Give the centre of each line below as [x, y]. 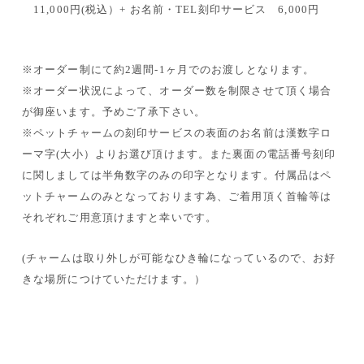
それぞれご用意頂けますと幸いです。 [120, 217]
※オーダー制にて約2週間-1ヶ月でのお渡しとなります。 [169, 69]
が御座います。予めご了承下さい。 [114, 112]
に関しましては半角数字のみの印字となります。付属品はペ [177, 175]
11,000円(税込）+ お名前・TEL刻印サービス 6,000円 [171, 9]
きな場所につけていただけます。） [114, 279]
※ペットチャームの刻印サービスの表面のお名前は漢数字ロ [177, 133]
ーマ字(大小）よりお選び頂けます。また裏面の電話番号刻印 [179, 154]
